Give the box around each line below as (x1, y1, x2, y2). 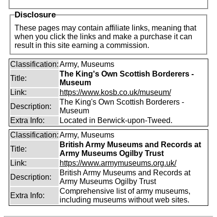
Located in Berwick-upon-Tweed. (60, 116, 172, 124)
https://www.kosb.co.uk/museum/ (60, 88, 171, 96)
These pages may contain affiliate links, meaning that (15, 24, 196, 32)
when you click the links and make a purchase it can (15, 32, 192, 41)
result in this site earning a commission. (15, 41, 149, 49)
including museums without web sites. (60, 196, 189, 204)
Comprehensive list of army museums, (60, 187, 190, 195)
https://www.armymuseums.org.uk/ (60, 159, 176, 167)
